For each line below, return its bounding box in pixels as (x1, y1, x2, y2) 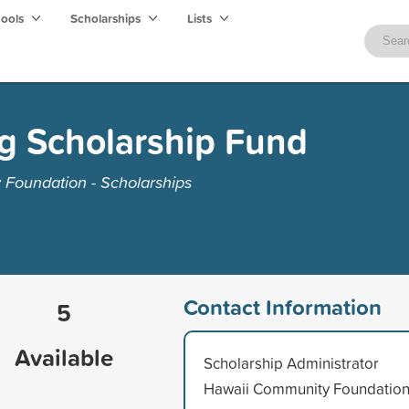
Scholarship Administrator (203, 351, 379, 373)
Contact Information (183, 290, 382, 322)
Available (14, 340, 113, 374)
